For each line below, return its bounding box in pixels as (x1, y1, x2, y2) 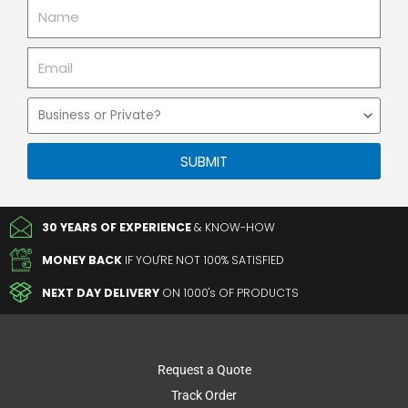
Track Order (171, 388, 237, 403)
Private (26, 139, 66, 155)
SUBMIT (180, 151, 228, 171)
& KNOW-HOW (191, 219, 276, 236)
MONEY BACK (42, 252, 123, 269)
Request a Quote (157, 362, 251, 378)
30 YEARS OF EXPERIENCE (42, 219, 192, 236)
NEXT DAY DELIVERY (42, 285, 163, 301)
